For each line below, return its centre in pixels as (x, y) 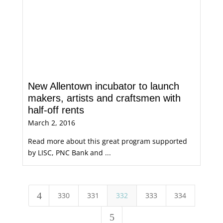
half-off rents (56, 110)
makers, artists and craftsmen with (104, 98)
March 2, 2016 (51, 123)
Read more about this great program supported (107, 141)
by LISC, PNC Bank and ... (69, 153)
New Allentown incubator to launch (103, 86)
